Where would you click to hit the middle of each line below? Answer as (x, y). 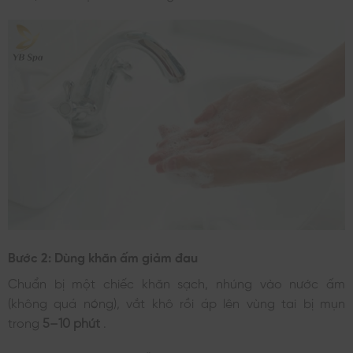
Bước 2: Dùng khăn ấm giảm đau (103, 256)
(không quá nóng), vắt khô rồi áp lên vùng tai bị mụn (176, 302)
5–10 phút (73, 322)
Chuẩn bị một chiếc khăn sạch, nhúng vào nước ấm (176, 282)
